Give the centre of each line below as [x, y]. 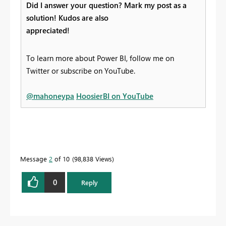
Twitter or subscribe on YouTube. [81, 70]
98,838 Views [93, 158]
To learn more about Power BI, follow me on [100, 58]
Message [35, 158]
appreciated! [48, 30]
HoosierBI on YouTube [115, 96]
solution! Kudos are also [67, 17]
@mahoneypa [50, 96]
